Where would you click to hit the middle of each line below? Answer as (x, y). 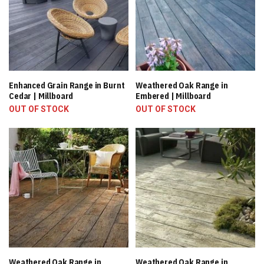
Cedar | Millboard (41, 96)
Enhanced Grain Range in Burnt (67, 85)
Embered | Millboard (173, 96)
